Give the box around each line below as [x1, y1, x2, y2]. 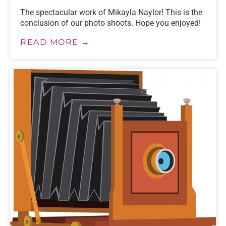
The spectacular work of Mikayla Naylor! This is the [20, 7, 202, 17]
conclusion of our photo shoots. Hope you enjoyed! [20, 18, 201, 28]
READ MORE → [20, 37, 90, 47]
